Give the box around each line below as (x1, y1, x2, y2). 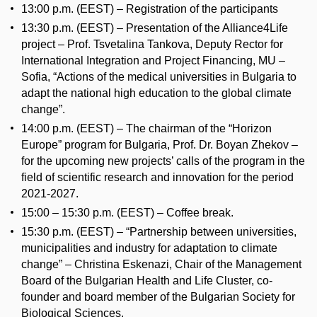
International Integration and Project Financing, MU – (21, 54, 285, 67)
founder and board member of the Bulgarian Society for (21, 291, 295, 304)
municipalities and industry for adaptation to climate (21, 242, 277, 255)
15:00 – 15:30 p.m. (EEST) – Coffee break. (21, 207, 234, 219)
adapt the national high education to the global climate (21, 87, 292, 100)
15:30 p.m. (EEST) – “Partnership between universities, (21, 226, 296, 238)
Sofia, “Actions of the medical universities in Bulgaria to (21, 71, 296, 83)
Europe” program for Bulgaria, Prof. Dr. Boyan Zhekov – (21, 139, 298, 151)
